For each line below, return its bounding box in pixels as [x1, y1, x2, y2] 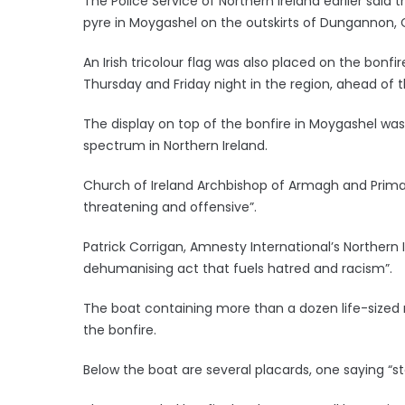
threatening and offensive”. [83, 197, 257, 216]
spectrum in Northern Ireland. [83, 136, 268, 155]
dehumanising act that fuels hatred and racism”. [83, 259, 392, 278]
